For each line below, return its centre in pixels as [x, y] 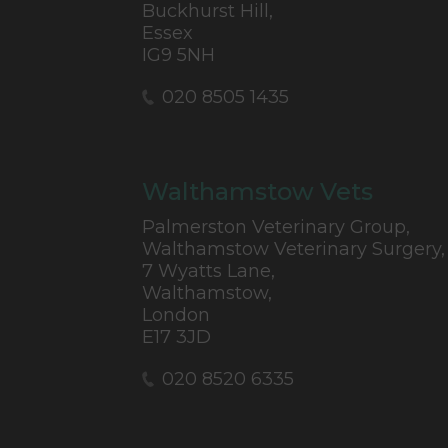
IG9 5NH [178, 54]
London [176, 314]
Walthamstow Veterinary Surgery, [293, 248]
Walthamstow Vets [257, 191]
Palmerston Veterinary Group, [276, 226]
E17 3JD [176, 336]
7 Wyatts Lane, [208, 270]
